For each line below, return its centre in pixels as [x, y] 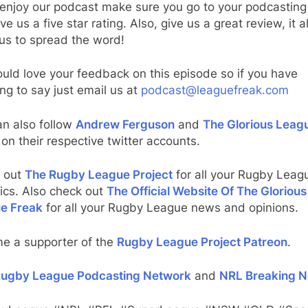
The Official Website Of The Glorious [207, 191]
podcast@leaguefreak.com [215, 90]
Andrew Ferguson [125, 124]
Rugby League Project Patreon [202, 242]
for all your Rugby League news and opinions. [170, 208]
